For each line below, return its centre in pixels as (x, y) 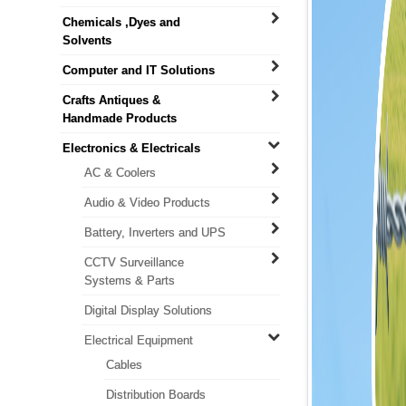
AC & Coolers (120, 173)
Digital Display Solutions (148, 310)
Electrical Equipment (138, 340)
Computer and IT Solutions (138, 70)
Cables (124, 365)
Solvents (87, 40)
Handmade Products (119, 118)
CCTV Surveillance (134, 262)
